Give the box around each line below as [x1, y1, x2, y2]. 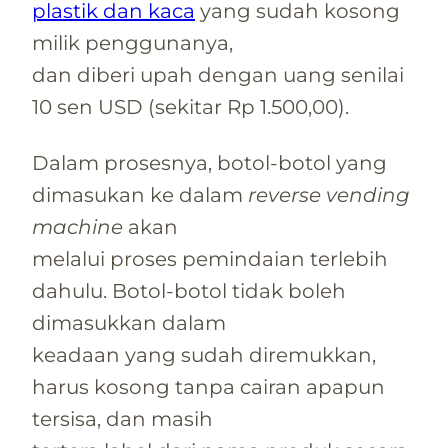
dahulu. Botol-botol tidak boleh [32, 278, 346, 303]
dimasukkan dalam [32, 310, 226, 335]
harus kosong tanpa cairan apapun [32, 374, 385, 399]
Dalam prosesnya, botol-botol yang [32, 150, 387, 175]
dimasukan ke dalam [32, 182, 248, 207]
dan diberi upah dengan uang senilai [32, 62, 404, 87]
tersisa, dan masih [32, 406, 213, 431]
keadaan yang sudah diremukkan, [32, 342, 376, 367]
